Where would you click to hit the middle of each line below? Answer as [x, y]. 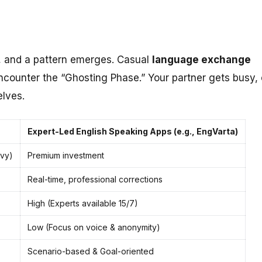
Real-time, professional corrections [95, 179]
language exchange [201, 59]
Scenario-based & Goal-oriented [91, 251]
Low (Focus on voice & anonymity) [94, 227]
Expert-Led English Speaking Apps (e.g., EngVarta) [133, 131]
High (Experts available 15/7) [83, 203]
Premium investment [66, 155]
